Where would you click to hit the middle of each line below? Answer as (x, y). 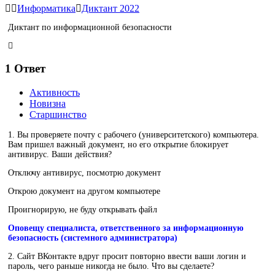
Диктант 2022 (110, 8)
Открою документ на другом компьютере (84, 192)
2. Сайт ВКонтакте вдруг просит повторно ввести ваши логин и (127, 257)
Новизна (48, 104)
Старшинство (58, 115)
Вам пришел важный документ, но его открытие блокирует (118, 145)
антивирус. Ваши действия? (60, 155)
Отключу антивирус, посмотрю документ (84, 173)
